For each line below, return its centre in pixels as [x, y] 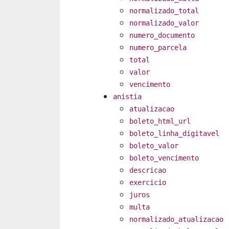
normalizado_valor [164, 23]
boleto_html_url [160, 121]
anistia [127, 97]
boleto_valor [154, 146]
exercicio [148, 183]
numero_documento [162, 36]
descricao [148, 170]
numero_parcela [158, 48]
